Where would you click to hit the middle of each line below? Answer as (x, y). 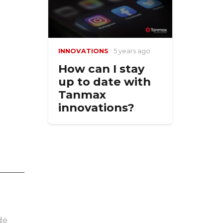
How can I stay (101, 68)
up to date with (104, 81)
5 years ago (132, 51)
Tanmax (82, 94)
